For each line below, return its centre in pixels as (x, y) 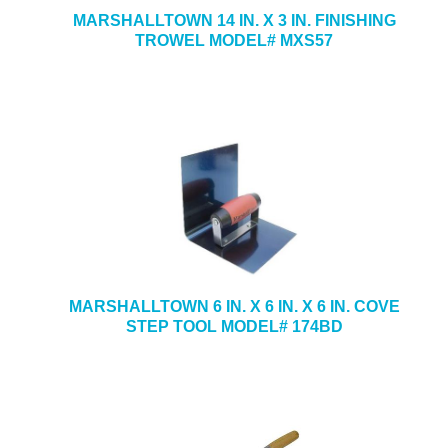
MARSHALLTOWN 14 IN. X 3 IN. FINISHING (234, 20)
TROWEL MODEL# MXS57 (234, 40)
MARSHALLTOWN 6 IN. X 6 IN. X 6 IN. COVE (234, 306)
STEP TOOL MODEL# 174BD (234, 326)
